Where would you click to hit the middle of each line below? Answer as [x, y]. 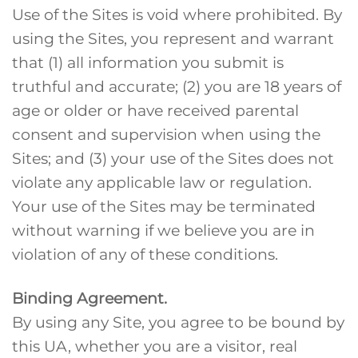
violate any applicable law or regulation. [162, 182]
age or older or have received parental [155, 110]
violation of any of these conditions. [145, 254]
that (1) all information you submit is [148, 62]
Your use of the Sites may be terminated [164, 206]
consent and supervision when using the [166, 134]
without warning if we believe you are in [163, 230]
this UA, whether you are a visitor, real [155, 346]
